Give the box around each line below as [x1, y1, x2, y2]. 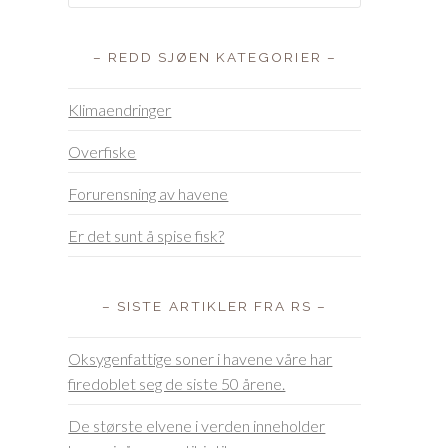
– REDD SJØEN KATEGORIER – [92, 49, 337, 66]
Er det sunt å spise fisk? [68, 226, 225, 246]
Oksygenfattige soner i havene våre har [68, 349, 333, 369]
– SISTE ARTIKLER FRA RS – [102, 298, 328, 315]
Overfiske [68, 142, 137, 162]
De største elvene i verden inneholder [68, 416, 326, 436]
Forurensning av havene [68, 184, 229, 204]
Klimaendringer [68, 100, 172, 120]
